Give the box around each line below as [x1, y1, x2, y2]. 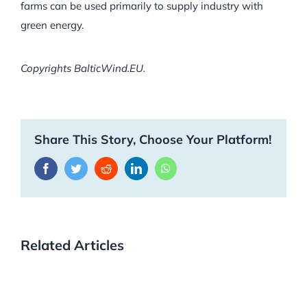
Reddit [111, 162, 140, 173]
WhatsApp [170, 162, 217, 173]
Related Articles [21, 236, 124, 254]
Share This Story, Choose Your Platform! [34, 131, 271, 147]
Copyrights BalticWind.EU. [21, 61, 145, 75]
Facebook [51, 162, 93, 173]
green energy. [20, 18, 84, 32]
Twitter [81, 162, 112, 173]
